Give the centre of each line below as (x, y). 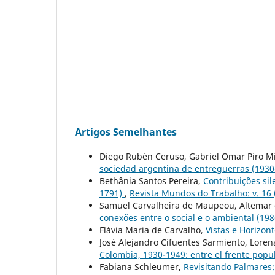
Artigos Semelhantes (126, 132)
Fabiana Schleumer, (141, 266)
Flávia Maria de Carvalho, (153, 230)
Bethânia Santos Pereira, (151, 180)
